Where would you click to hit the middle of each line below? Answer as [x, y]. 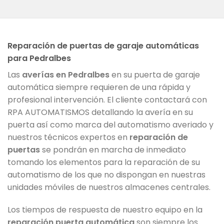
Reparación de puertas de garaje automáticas [103, 45]
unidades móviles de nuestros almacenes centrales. [109, 187]
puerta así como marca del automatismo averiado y [110, 124]
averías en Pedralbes [66, 74]
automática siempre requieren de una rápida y [99, 87]
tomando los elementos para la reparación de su [104, 162]
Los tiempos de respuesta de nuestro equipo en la [105, 210]
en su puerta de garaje [155, 74]
